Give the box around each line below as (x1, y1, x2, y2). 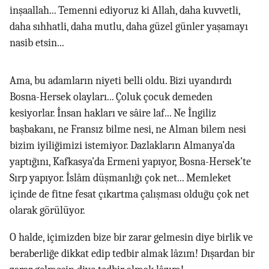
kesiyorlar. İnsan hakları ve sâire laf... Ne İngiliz (10, 107, 216, 119)
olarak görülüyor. (10, 204, 85, 217)
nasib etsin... (10, 37, 64, 49)
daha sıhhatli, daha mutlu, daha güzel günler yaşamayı (10, 20, 248, 33)
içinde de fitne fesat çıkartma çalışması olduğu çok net (10, 188, 249, 201)
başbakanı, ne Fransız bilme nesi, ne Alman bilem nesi (10, 123, 246, 136)
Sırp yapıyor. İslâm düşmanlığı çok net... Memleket (10, 172, 231, 184)
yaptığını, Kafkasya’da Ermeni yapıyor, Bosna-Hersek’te (10, 156, 251, 168)
